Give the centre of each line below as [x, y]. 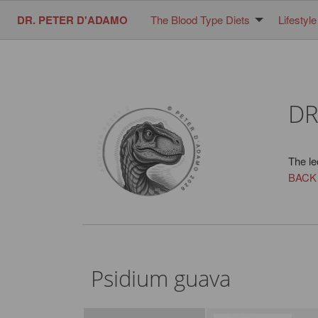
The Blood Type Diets [200, 20]
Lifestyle [297, 20]
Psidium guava [160, 279]
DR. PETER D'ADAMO [72, 20]
